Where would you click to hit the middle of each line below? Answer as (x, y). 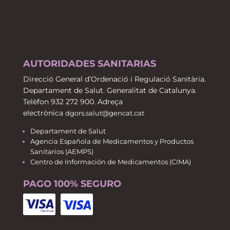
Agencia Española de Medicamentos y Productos (112, 141)
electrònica (43, 113)
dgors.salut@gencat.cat (104, 113)
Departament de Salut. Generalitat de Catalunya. (110, 91)
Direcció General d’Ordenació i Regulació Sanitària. (114, 79)
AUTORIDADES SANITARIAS (89, 64)
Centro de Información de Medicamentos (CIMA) (110, 162)
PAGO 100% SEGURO (72, 184)
